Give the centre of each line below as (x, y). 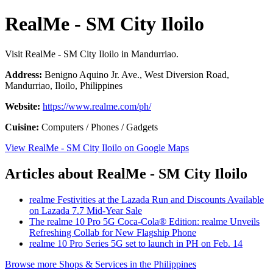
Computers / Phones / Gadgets (98, 127)
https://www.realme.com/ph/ (97, 106)
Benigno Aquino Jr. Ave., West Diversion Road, (136, 74)
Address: (23, 74)
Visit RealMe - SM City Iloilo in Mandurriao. (92, 54)
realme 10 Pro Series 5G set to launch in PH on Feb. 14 (136, 243)
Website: (23, 106)
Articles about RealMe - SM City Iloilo (126, 173)
